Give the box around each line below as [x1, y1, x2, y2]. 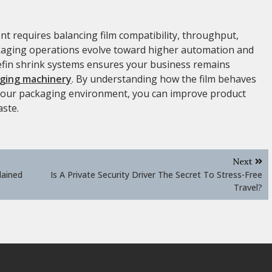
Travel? [234, 181, 262, 193]
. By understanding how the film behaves [72, 72, 256, 86]
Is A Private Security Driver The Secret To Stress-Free [50, 168, 262, 180]
